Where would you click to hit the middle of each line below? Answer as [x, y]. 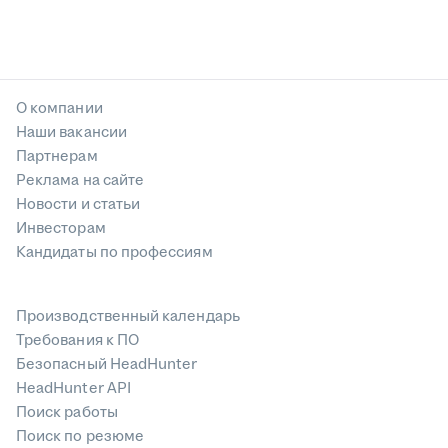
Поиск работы [67, 413]
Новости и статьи [78, 205]
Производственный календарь [128, 317]
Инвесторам [61, 229]
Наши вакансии [71, 133]
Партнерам [57, 157]
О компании [59, 109]
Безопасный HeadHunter [107, 365]
